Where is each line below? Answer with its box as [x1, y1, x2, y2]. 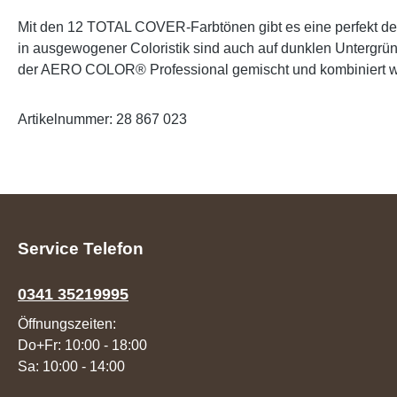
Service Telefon [18, 239, 144, 258]
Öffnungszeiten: [18, 316, 116, 331]
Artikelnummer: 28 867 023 [18, 112, 187, 127]
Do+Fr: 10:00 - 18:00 [18, 338, 147, 353]
